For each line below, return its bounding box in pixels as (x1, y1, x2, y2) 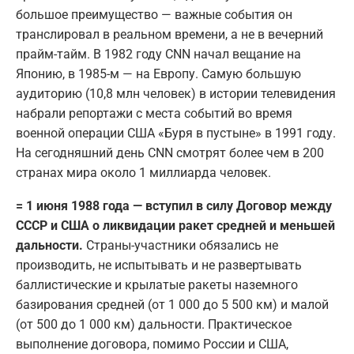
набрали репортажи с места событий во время (16, 106, 292, 122)
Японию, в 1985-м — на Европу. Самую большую (16, 66, 301, 82)
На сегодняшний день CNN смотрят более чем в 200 (16, 145, 324, 161)
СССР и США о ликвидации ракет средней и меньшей (16, 218, 335, 234)
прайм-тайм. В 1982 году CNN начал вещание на (16, 47, 301, 62)
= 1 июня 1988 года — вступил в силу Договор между (16, 198, 332, 214)
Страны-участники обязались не (86, 238, 278, 254)
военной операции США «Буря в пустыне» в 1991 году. (16, 126, 336, 141)
